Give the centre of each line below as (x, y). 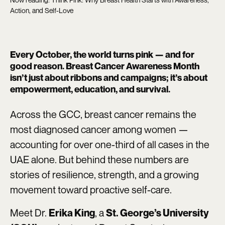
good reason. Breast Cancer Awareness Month (105, 66)
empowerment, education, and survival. (90, 89)
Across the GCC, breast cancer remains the (103, 115)
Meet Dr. (29, 213)
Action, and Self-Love (42, 11)
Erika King (72, 213)
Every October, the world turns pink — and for (102, 54)
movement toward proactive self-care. (91, 190)
